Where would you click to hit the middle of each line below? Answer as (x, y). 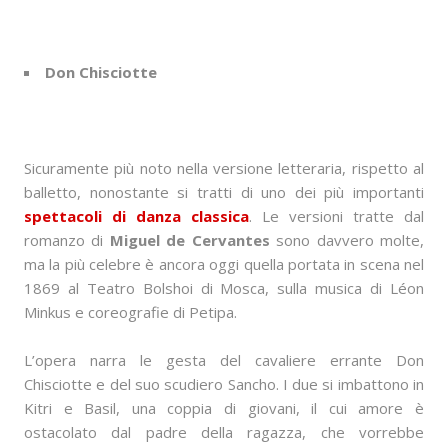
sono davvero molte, (347, 240)
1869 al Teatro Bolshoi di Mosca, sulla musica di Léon (224, 288)
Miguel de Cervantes (189, 240)
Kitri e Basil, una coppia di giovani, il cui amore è (224, 408)
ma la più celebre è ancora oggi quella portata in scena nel (224, 264)
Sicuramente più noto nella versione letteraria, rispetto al (224, 168)
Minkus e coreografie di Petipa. (130, 312)
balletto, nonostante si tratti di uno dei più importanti (224, 192)
